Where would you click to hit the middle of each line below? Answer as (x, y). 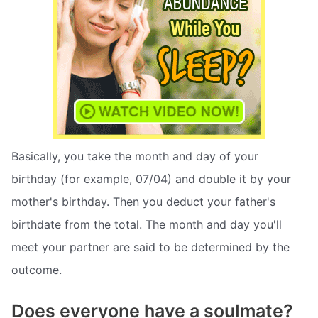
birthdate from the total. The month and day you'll (147, 225)
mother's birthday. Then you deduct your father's (143, 202)
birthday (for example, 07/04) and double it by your (151, 179)
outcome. (37, 270)
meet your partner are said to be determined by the (150, 247)
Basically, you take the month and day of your (135, 157)
